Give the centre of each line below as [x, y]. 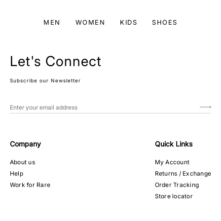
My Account [172, 162]
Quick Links [173, 144]
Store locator [174, 196]
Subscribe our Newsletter [45, 80]
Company [25, 144]
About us [22, 162]
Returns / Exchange [183, 173]
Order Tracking [177, 185]
